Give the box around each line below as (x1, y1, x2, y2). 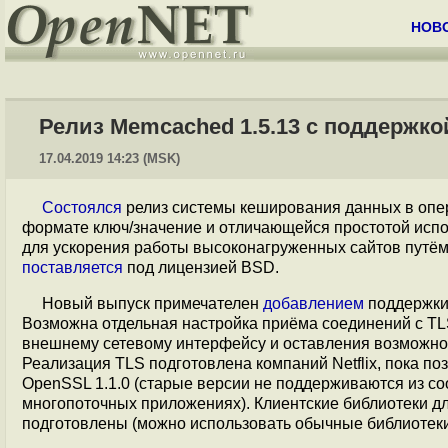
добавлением (263, 295, 364, 312)
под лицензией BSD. (123, 259, 279, 276)
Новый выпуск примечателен (42, 295, 263, 312)
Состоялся (42, 199, 122, 216)
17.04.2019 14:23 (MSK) (39, 151, 180, 166)
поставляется (22, 259, 123, 276)
